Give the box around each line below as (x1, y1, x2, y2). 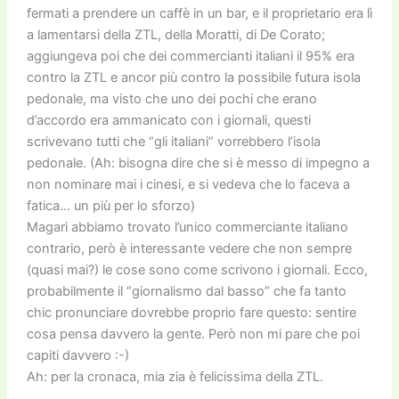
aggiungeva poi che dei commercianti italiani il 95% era (26, 48, 354, 65)
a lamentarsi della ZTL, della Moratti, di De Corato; (26, 27, 325, 44)
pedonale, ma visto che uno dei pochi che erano (26, 91, 317, 108)
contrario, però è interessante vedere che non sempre (26, 240, 352, 257)
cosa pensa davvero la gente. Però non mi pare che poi (26, 326, 360, 343)
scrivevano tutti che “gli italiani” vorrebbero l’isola (26, 134, 321, 151)
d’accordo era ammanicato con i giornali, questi (26, 112, 311, 129)
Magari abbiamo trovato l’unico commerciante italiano (26, 219, 348, 236)
